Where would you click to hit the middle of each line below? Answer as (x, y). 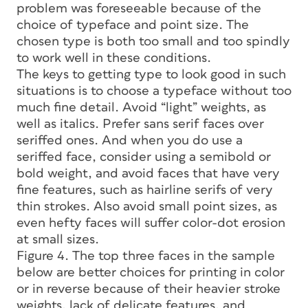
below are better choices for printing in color (151, 272)
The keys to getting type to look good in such (151, 74)
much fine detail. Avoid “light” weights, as (141, 107)
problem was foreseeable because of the (139, 8)
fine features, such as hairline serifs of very (145, 190)
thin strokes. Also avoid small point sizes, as (147, 206)
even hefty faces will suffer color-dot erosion (151, 223)
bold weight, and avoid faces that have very (148, 173)
